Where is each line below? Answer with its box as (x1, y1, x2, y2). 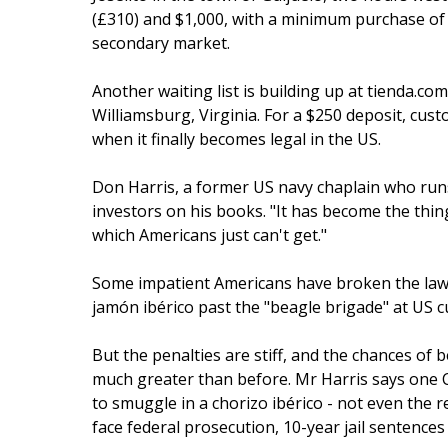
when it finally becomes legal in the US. (91, 128, 381, 150)
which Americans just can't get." (91, 224, 327, 246)
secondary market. (91, 32, 230, 54)
